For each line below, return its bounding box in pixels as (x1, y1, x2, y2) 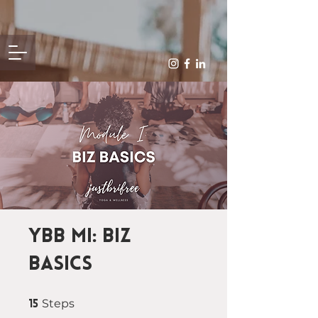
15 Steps (75, 296, 104, 304)
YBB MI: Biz (28, 227, 131, 247)
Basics (28, 255, 92, 275)
